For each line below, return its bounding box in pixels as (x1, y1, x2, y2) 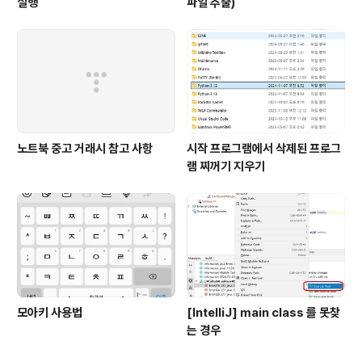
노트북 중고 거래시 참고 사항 (17, 141, 153, 157)
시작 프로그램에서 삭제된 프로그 (187, 141, 341, 157)
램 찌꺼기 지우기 (187, 159, 265, 175)
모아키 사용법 (17, 305, 82, 321)
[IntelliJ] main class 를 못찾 (187, 305, 340, 321)
